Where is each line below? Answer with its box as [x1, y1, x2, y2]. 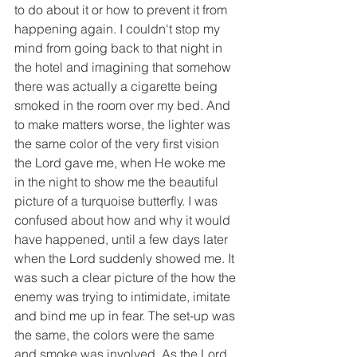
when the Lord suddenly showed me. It [14, 250, 237, 267]
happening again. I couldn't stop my [14, 21, 223, 37]
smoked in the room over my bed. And [14, 97, 233, 114]
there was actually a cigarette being [14, 78, 221, 95]
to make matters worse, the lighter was [14, 116, 233, 133]
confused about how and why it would [14, 212, 233, 229]
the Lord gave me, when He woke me [14, 155, 229, 171]
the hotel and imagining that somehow [14, 59, 234, 76]
